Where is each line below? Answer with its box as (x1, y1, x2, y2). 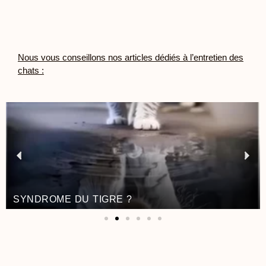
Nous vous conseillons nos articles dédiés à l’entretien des (18, 52, 243, 62)
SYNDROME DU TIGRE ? (13, 194, 132, 204)
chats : (18, 65, 44, 75)
